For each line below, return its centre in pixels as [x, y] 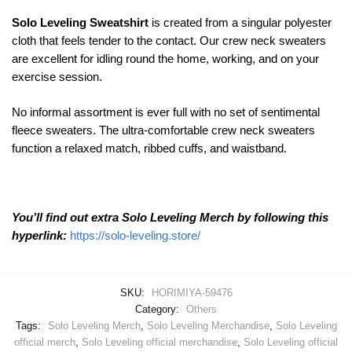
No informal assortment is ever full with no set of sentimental [166, 112]
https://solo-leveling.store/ [134, 236]
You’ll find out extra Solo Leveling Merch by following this [170, 218]
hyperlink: [39, 236]
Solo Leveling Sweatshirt [80, 23]
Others [202, 309]
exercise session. [57, 77]
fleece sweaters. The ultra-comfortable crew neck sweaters [163, 130]
